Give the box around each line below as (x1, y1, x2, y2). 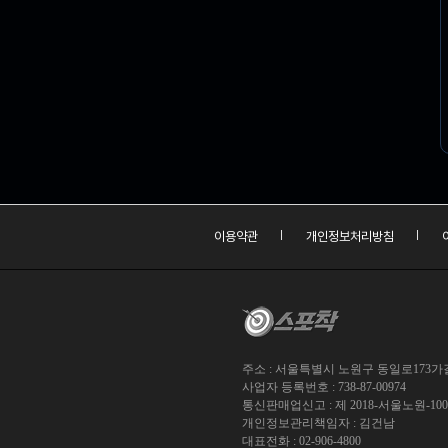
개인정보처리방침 (306, 228, 394, 244)
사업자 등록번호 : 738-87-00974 (242, 379, 406, 394)
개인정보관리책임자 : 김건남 (242, 415, 395, 430)
